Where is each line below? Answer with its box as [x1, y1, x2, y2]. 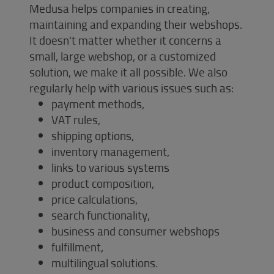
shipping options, [51, 127, 134, 144]
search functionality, [51, 206, 150, 223]
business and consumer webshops [51, 222, 220, 239]
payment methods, [51, 95, 144, 112]
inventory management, [51, 143, 169, 160]
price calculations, [51, 190, 138, 207]
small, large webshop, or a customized [29, 47, 216, 64]
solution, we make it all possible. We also [29, 63, 228, 80]
